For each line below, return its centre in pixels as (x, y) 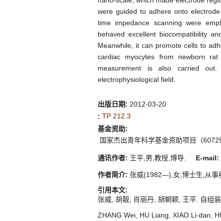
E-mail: (206, 158)
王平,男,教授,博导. (161, 158)
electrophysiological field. (137, 79)
